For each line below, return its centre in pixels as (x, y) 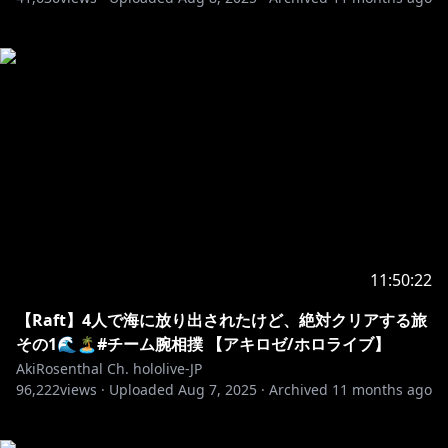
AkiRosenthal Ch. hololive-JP (109, 368)
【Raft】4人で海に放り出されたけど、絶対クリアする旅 (221, 320)
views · (82, 389)
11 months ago (382, 389)
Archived (298, 389)
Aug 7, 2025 (217, 389)
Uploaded (141, 389)
